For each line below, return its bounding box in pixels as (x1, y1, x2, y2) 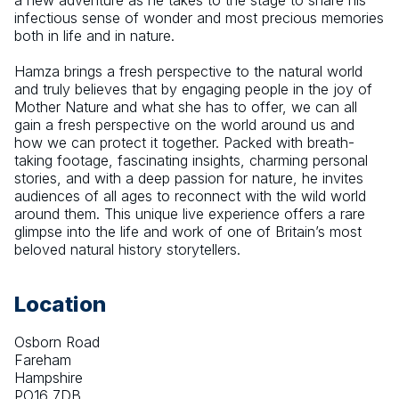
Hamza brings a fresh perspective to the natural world (14, 62, 362, 81)
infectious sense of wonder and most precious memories (14, 9, 384, 28)
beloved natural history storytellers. (14, 240, 240, 259)
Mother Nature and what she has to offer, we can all (14, 98, 357, 117)
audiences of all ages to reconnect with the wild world (14, 187, 366, 206)
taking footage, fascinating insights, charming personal (14, 151, 368, 170)
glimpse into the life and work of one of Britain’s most (14, 223, 362, 241)
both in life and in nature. (14, 27, 175, 45)
